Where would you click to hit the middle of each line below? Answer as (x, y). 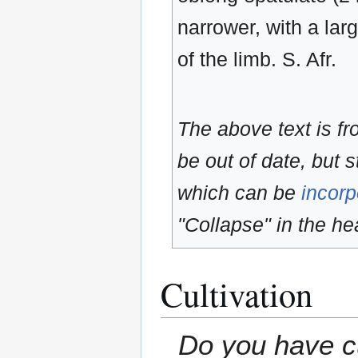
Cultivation (237, 294)
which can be (239, 193)
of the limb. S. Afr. (257, 60)
